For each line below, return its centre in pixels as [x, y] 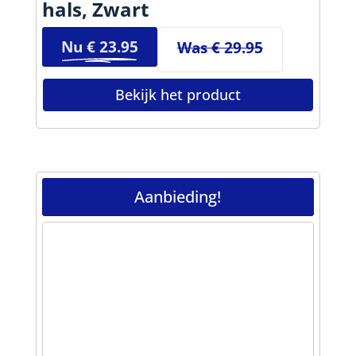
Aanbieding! [178, 197]
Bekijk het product [178, 94]
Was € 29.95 [220, 47]
